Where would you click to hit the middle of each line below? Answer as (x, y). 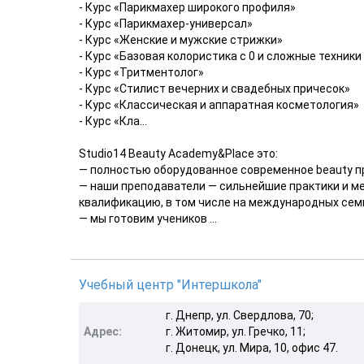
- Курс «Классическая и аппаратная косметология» (219, 104)
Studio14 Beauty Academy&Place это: (178, 153)
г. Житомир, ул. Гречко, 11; (236, 331)
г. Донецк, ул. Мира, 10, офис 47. (252, 347)
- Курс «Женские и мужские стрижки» (181, 39)
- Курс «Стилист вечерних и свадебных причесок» (214, 88)
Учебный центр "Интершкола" (170, 284)
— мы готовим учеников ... (148, 218)
